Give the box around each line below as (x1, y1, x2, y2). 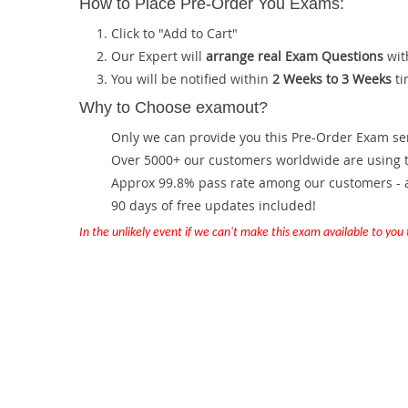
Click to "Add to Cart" (111, 25, 238, 42)
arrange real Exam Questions (206, 47, 383, 65)
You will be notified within (111, 70, 272, 87)
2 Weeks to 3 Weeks (272, 70, 392, 87)
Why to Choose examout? (79, 98, 268, 117)
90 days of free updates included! (111, 197, 316, 214)
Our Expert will (111, 47, 206, 65)
